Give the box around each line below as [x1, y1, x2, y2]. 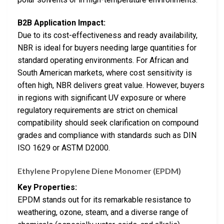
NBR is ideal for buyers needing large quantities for [17, 42, 196, 52]
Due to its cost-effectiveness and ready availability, [17, 30, 197, 40]
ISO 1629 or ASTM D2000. [17, 142, 110, 152]
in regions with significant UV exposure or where [17, 92, 186, 102]
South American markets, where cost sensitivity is [17, 67, 192, 77]
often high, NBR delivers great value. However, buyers [17, 80, 204, 90]
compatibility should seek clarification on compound [17, 117, 198, 127]
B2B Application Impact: [17, 17, 105, 27]
